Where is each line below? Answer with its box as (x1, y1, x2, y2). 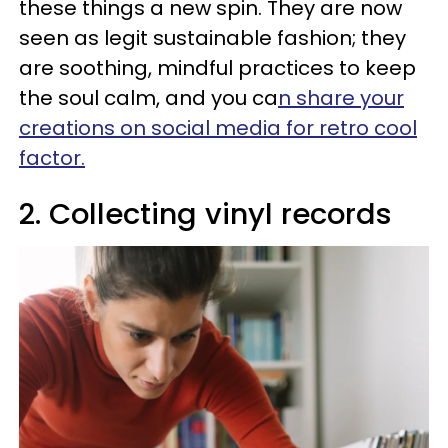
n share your (278, 84, 404, 112)
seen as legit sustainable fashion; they (19, 24, 406, 52)
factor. (19, 144, 85, 172)
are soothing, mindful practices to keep (19, 54, 416, 82)
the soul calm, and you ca (19, 84, 278, 112)
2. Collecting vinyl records (19, 194, 392, 234)
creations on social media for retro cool (19, 114, 417, 142)
